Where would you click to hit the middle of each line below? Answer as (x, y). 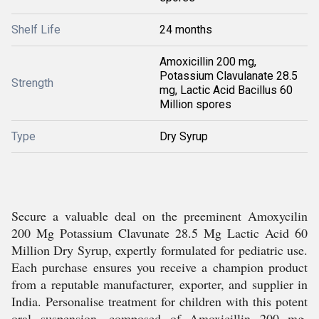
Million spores (195, 104)
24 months (186, 30)
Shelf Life (36, 30)
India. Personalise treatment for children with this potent (159, 301)
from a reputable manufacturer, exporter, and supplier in (159, 284)
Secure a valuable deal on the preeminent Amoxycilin (159, 216)
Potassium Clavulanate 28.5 (229, 76)
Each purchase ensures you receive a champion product (159, 267)
